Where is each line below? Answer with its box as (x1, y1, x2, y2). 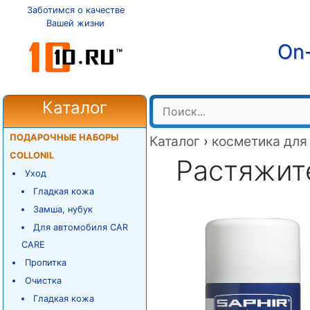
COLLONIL (9, 150, 54, 161)
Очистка (24, 275, 62, 286)
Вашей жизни (46, 18, 104, 28)
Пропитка (24, 257, 66, 268)
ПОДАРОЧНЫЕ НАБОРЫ (9, 132, 118, 143)
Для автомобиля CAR (33, 222, 129, 232)
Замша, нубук (33, 204, 93, 215)
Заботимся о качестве (26, 5, 125, 15)
